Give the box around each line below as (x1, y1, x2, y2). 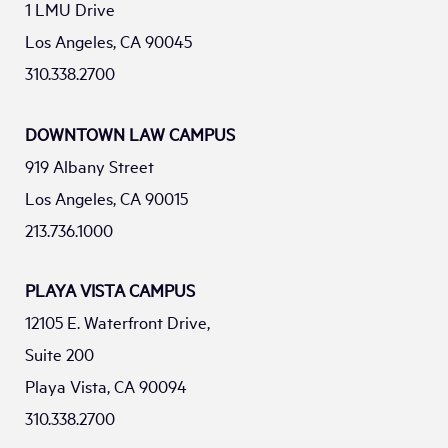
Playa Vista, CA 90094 (25, 375, 187, 399)
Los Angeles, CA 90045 (25, 30, 192, 54)
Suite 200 (25, 343, 94, 367)
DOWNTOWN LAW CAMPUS (25, 122, 235, 146)
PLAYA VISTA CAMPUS (25, 279, 195, 303)
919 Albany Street (25, 154, 154, 178)
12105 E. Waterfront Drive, (25, 311, 210, 335)
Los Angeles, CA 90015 (25, 186, 188, 210)
